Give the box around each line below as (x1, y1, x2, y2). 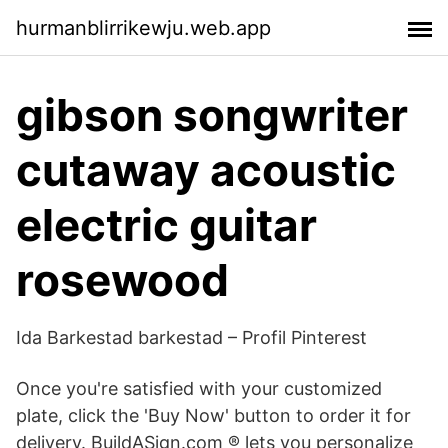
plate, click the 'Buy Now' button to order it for (16, 405, 411, 426)
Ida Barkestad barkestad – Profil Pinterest (16, 327, 367, 348)
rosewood (16, 253, 229, 307)
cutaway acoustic (16, 143, 396, 197)
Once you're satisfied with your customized (16, 378, 382, 399)
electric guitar (16, 198, 317, 252)
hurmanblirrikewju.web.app (16, 15, 271, 40)
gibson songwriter (16, 88, 408, 142)
